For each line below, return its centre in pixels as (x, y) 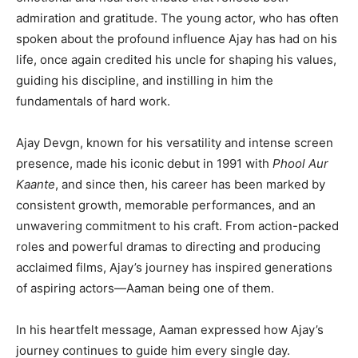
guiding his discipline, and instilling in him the (145, 80)
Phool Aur (300, 163)
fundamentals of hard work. (93, 101)
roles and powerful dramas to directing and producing (168, 246)
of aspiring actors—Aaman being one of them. (145, 288)
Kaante (36, 184)
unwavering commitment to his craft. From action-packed (177, 225)
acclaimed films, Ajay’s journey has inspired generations (174, 267)
